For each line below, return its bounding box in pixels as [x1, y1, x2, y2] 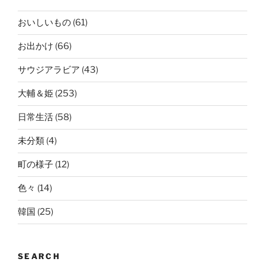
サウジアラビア [18, 64, 80, 76]
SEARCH [18, 251, 61, 261]
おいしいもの [18, 17, 71, 28]
